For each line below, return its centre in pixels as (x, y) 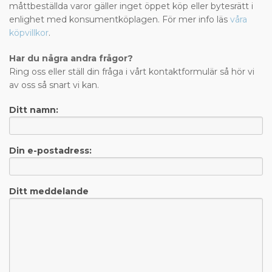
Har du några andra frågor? (71, 59)
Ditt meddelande (49, 192)
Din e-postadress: (50, 151)
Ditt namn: (34, 110)
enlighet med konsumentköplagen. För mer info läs (120, 20)
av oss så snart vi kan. (55, 85)
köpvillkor (29, 33)
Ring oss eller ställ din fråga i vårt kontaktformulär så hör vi (132, 72)
